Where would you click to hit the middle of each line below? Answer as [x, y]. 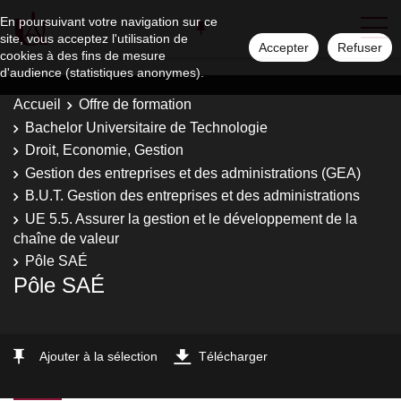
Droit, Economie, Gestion [104, 150]
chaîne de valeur [66, 238]
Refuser [360, 47]
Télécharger [233, 356]
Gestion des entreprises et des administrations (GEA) [193, 173]
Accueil [37, 104]
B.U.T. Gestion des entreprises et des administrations [192, 196]
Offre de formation [135, 104]
